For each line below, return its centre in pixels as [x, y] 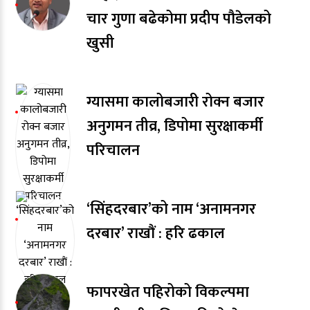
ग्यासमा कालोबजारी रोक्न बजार [176, 102]
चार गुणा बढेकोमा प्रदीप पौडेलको [179, 19]
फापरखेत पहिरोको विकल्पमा [168, 292]
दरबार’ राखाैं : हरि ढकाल [156, 233]
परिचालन [113, 150]
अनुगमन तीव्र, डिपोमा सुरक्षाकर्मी [175, 126]
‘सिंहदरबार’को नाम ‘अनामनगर [172, 209]
